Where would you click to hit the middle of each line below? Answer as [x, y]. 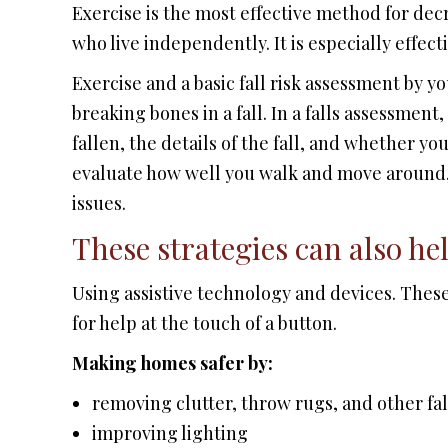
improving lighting [170, 432]
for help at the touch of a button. [204, 322]
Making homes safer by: [172, 362]
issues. [99, 202]
